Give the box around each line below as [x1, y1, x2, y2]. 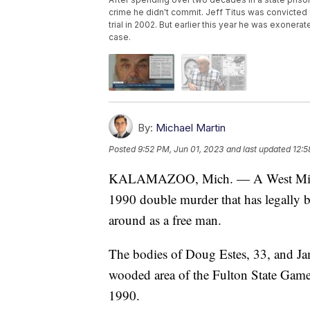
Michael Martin [156, 121, 226, 135]
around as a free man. [109, 211, 221, 229]
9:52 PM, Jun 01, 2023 [138, 144, 224, 155]
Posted [109, 144, 138, 155]
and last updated [226, 144, 291, 155]
